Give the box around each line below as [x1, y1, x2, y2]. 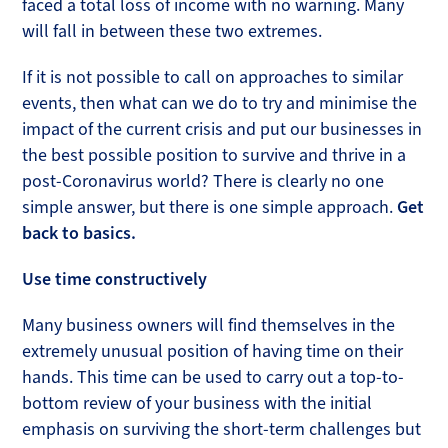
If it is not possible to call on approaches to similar [22, 66, 404, 88]
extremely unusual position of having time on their [22, 340, 404, 362]
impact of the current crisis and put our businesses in [22, 118, 423, 140]
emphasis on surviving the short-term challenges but [22, 418, 422, 440]
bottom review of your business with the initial [22, 392, 373, 414]
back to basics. [22, 222, 137, 244]
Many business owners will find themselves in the [22, 314, 396, 336]
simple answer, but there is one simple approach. [22, 196, 398, 218]
